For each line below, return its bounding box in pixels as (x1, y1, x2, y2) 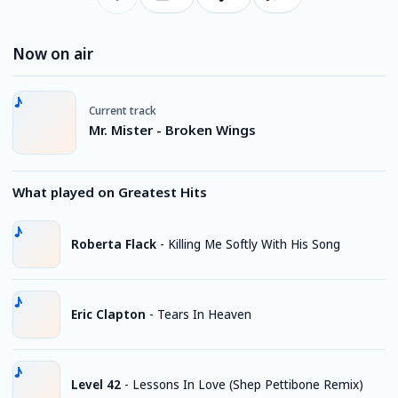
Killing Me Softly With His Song (168, 235, 340, 252)
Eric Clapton (71, 306, 146, 322)
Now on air (12, 44, 93, 64)
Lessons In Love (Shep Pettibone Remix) (132, 376, 363, 393)
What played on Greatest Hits (12, 183, 207, 201)
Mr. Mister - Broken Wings (89, 120, 256, 139)
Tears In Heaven (157, 306, 251, 322)
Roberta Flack (71, 235, 156, 252)
